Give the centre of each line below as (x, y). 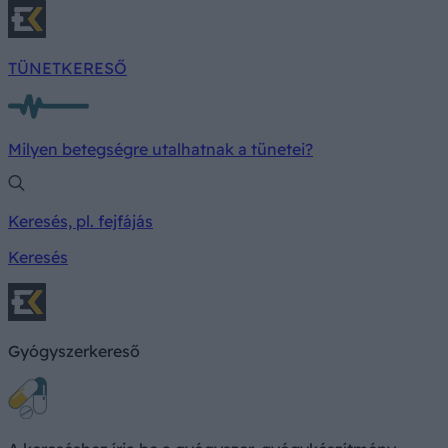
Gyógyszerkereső (74, 351)
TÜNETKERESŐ (67, 68)
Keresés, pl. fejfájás (80, 221)
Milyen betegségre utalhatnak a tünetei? (160, 149)
